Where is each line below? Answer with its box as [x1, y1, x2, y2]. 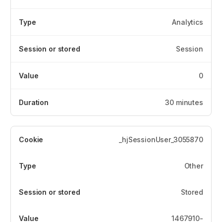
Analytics [172, 17, 203, 26]
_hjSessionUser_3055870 [119, 135, 203, 144]
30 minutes [165, 98, 203, 107]
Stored [180, 187, 203, 196]
